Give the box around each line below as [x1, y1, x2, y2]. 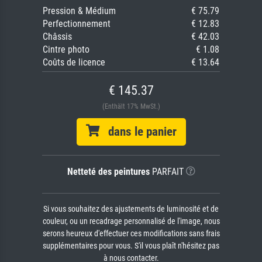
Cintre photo [43, 44, 89, 56]
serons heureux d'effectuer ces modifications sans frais [42, 229, 220, 239]
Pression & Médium [43, 5, 116, 17]
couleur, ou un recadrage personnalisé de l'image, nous [42, 216, 220, 227]
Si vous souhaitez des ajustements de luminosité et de [43, 204, 219, 215]
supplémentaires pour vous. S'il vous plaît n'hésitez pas [43, 241, 219, 251]
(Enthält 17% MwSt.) [102, 102, 160, 111]
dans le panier [99, 125, 177, 139]
